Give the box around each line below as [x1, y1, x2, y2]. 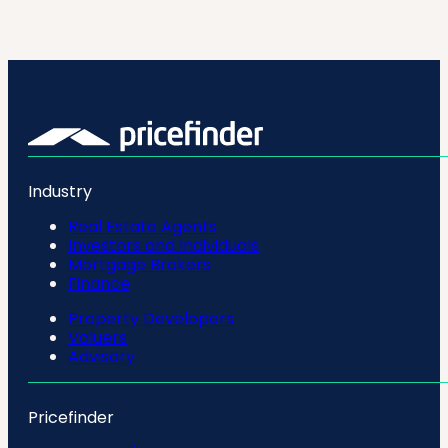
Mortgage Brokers [68, 252, 211, 276]
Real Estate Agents [68, 214, 217, 238]
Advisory [68, 344, 135, 368]
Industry [28, 179, 92, 203]
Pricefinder [28, 405, 114, 429]
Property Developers [68, 306, 234, 330]
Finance [68, 271, 130, 295]
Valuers [68, 325, 127, 349]
